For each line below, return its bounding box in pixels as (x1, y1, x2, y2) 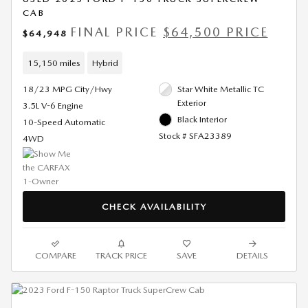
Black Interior (177, 114, 227, 125)
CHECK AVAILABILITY (101, 201, 207, 212)
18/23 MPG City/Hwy (23, 84, 112, 95)
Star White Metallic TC (177, 84, 264, 95)
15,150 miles (27, 57, 80, 68)
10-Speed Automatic (23, 117, 105, 128)
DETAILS (236, 250, 269, 261)
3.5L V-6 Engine (23, 100, 83, 111)
